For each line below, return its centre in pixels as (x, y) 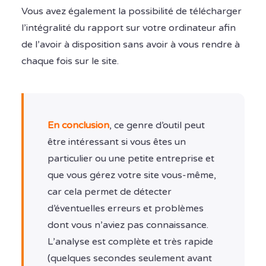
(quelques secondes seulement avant (130, 258)
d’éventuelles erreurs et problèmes (126, 208)
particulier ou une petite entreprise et (131, 158)
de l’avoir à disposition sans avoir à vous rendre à (131, 44)
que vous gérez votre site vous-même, (132, 175)
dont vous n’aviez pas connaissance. (128, 225)
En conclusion (78, 125)
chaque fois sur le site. (71, 61)
